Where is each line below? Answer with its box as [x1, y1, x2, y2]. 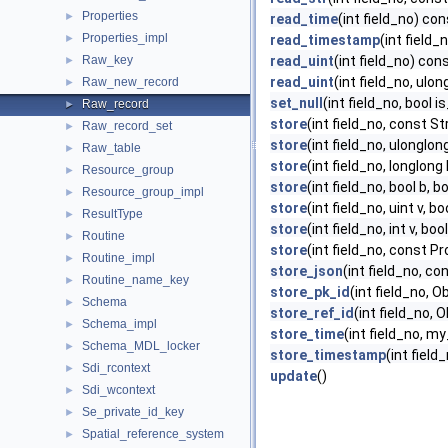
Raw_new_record [82, 75, 179, 89]
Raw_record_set [82, 119, 172, 133]
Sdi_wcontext [82, 383, 155, 397]
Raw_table [82, 141, 141, 155]
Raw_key [82, 53, 133, 67]
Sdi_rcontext [82, 361, 150, 375]
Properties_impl [82, 31, 168, 45]
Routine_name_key [82, 273, 189, 287]
